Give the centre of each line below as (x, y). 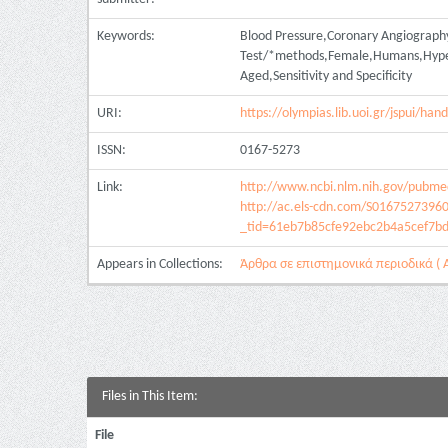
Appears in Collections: (160, 264)
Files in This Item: (150, 396)
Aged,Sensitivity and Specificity (326, 76)
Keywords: (127, 36)
